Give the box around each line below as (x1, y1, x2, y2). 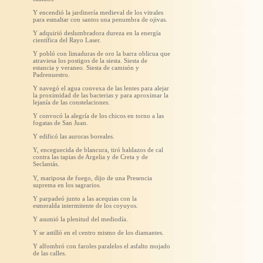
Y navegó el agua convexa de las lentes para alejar (33, 85, 169, 92)
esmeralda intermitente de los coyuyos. (33, 202, 138, 209)
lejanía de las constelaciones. (33, 99, 110, 106)
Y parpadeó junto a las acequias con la (33, 195, 137, 202)
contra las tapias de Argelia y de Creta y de (33, 153, 148, 160)
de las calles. (33, 249, 66, 257)
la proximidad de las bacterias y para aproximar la (33, 92, 168, 99)
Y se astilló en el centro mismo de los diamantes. (33, 229, 164, 236)
